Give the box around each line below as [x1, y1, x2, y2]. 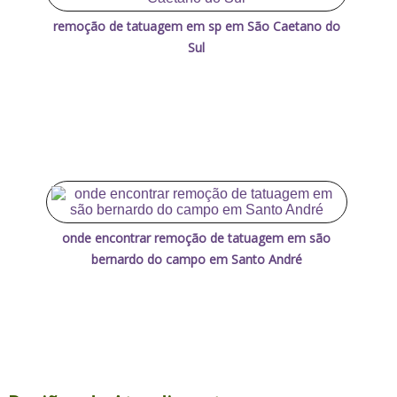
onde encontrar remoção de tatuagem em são [62, 229, 331, 246]
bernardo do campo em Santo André [90, 250, 302, 268]
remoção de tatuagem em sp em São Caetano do [52, 17, 340, 35]
